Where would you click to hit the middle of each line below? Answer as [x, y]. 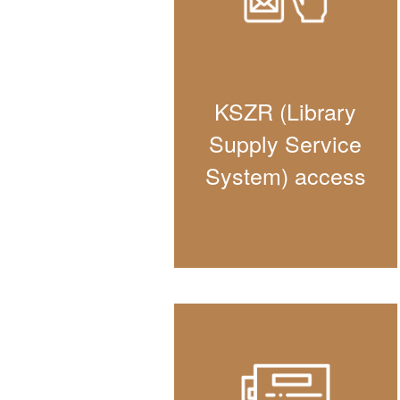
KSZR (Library [285, 111]
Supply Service [285, 143]
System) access [285, 175]
